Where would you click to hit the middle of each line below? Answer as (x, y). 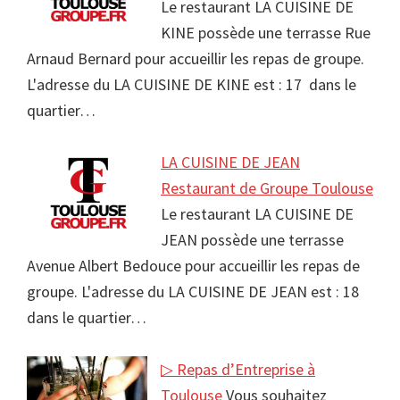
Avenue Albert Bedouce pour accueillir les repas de (193, 266)
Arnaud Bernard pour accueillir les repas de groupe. (196, 59)
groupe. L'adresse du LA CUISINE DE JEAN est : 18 (195, 292)
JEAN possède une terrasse (252, 240)
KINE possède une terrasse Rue (266, 33)
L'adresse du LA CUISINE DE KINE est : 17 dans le (192, 85)
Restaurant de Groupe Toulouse (267, 188)
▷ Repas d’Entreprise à (238, 370)
